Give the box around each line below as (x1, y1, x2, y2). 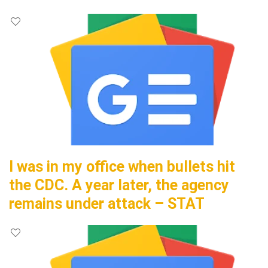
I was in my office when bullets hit (9, 158, 235, 175)
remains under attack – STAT (9, 195, 205, 212)
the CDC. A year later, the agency (9, 176, 229, 194)
